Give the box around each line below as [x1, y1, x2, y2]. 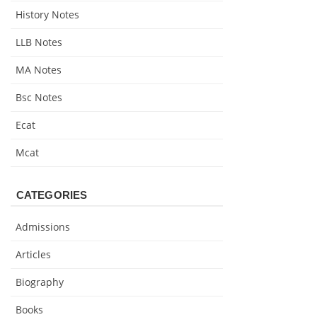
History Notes [16, 8, 79, 22]
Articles [16, 248, 51, 262]
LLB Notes [16, 35, 62, 50]
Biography [16, 275, 64, 289]
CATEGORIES [16, 189, 87, 202]
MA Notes [16, 63, 62, 77]
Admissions [16, 220, 70, 234]
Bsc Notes [16, 91, 62, 105]
